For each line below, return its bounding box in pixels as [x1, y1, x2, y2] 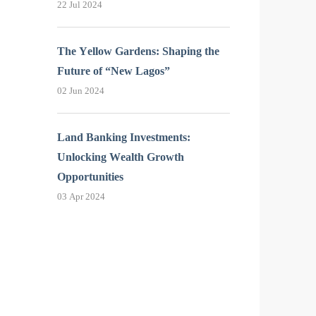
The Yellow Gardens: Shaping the [57, 44, 219, 57]
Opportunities [57, 171, 123, 183]
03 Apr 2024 [57, 191, 105, 202]
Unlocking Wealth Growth [57, 151, 184, 164]
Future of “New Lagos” [57, 64, 170, 77]
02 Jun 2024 [57, 85, 104, 97]
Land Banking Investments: [57, 131, 190, 144]
